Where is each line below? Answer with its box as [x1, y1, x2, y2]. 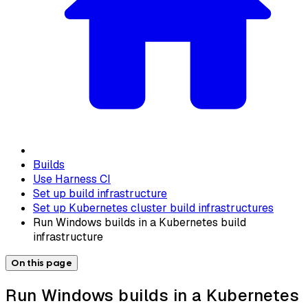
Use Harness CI [33, 171, 111, 186]
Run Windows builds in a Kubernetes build [33, 214, 246, 230]
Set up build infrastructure [33, 186, 167, 201]
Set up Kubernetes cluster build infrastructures [33, 200, 274, 215]
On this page [11, 256, 72, 269]
